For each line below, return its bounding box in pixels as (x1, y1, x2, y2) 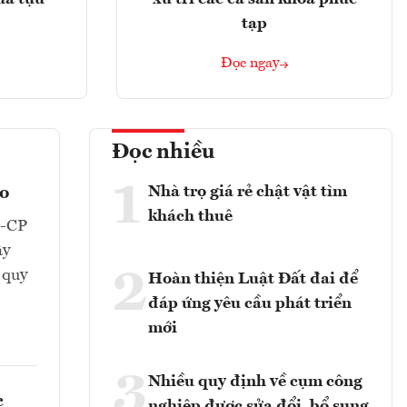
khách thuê (148, 207, 233, 224)
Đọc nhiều (112, 141, 215, 164)
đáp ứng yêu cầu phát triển (148, 294, 352, 312)
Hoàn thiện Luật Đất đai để (148, 270, 358, 287)
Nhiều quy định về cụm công (148, 372, 362, 390)
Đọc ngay (221, 55, 280, 71)
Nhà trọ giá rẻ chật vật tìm (148, 183, 347, 200)
